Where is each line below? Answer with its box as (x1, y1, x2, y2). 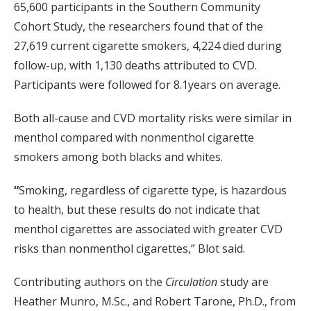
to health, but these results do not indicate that (14, 202, 260, 217)
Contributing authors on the (14, 274, 165, 289)
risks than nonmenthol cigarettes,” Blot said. (14, 241, 245, 256)
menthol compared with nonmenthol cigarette (14, 130, 254, 145)
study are (217, 274, 269, 289)
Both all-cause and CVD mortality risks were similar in (14, 110, 292, 126)
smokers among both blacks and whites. (14, 149, 223, 165)
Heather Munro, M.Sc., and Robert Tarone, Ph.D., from (14, 294, 296, 309)
